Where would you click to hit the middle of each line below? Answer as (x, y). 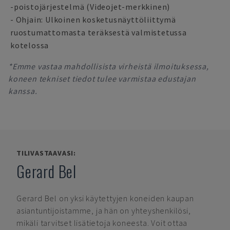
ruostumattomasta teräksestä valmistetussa (99, 32)
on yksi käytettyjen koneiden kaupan (126, 198)
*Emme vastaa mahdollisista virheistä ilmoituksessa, (109, 66)
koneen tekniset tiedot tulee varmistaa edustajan (102, 79)
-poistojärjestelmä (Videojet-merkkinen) (90, 7)
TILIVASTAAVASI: (46, 153)
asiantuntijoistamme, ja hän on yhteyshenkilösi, (104, 210)
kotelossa (30, 45)
